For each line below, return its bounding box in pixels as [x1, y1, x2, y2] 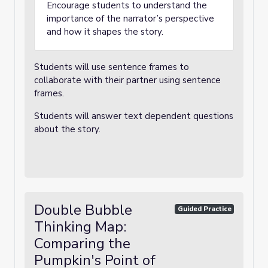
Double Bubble [34, 200, 132, 220]
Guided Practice [177, 204, 232, 214]
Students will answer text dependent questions [34, 110, 233, 122]
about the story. [34, 123, 100, 135]
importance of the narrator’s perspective [47, 13, 214, 25]
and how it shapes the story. [47, 26, 163, 38]
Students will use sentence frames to [34, 61, 189, 73]
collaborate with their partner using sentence [34, 74, 221, 86]
